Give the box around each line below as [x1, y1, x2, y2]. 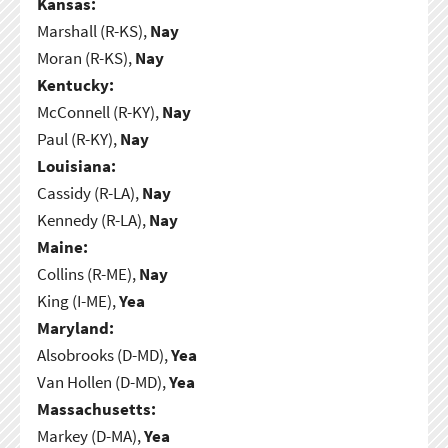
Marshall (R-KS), [36, 19, 150, 42]
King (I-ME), [36, 289, 119, 312]
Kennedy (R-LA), [36, 208, 149, 231]
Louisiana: [36, 154, 116, 177]
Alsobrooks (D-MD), [36, 343, 171, 366]
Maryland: [36, 316, 114, 339]
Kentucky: [36, 73, 114, 96]
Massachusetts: [36, 397, 156, 420]
